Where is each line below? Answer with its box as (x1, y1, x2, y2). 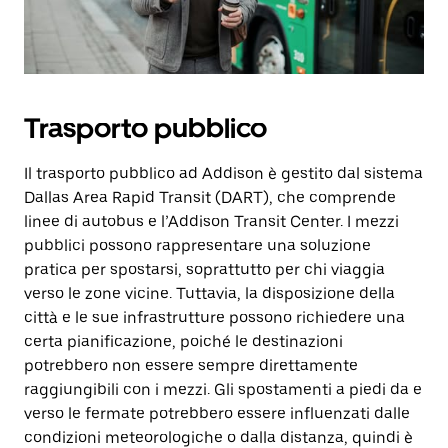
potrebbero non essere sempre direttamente (24, 356, 358, 375)
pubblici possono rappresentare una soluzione (24, 236, 371, 255)
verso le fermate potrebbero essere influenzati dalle (24, 404, 410, 423)
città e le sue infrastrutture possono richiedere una (24, 308, 405, 327)
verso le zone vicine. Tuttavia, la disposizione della (24, 284, 395, 303)
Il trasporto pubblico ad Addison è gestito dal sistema (24, 164, 423, 183)
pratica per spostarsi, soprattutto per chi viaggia (24, 260, 385, 279)
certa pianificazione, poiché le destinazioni (24, 332, 343, 351)
